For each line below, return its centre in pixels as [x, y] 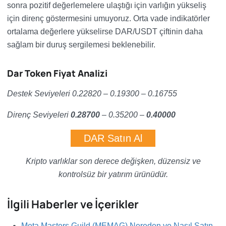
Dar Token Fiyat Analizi [57, 73]
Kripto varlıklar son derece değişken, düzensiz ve [113, 161]
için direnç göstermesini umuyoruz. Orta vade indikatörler [108, 18]
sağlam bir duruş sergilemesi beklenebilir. [81, 45]
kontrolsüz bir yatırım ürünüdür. [113, 174]
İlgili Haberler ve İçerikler [73, 204]
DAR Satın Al [113, 138]
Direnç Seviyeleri [39, 115]
